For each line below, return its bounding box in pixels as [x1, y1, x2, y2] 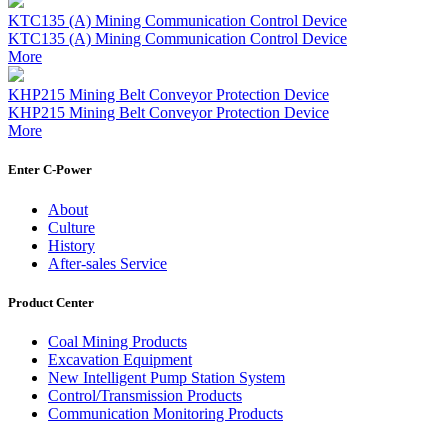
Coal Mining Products [48, 332, 187, 350]
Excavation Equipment [48, 350, 192, 368]
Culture [48, 218, 95, 236]
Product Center [8, 294, 94, 310]
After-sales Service [48, 254, 167, 272]
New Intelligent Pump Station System [48, 368, 285, 386]
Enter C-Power [8, 162, 92, 178]
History [48, 236, 95, 254]
